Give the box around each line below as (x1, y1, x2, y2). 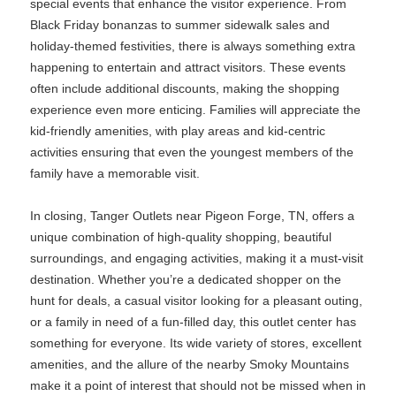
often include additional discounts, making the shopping (30, 81, 339, 95)
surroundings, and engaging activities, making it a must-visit (30, 251, 363, 265)
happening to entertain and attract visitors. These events (30, 60, 346, 74)
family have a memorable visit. (30, 166, 200, 180)
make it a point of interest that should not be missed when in (30, 378, 366, 392)
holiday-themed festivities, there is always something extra (30, 39, 355, 53)
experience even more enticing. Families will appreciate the (30, 103, 361, 117)
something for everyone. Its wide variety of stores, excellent (30, 336, 362, 350)
